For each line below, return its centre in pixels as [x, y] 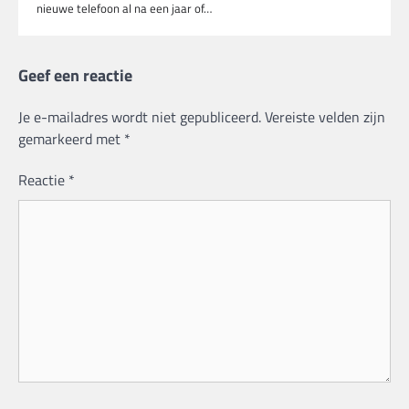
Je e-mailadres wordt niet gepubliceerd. [140, 116]
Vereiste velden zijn [325, 116]
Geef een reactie [75, 75]
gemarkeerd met [71, 138]
